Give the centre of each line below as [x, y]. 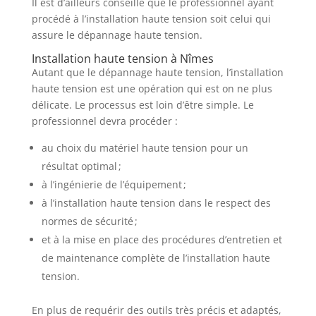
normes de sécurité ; [89, 221]
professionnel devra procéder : [104, 121]
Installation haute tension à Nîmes [122, 59]
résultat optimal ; [81, 166]
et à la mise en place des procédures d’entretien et [162, 239]
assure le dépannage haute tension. [117, 35]
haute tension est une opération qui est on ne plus [152, 89]
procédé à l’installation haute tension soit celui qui [151, 19]
